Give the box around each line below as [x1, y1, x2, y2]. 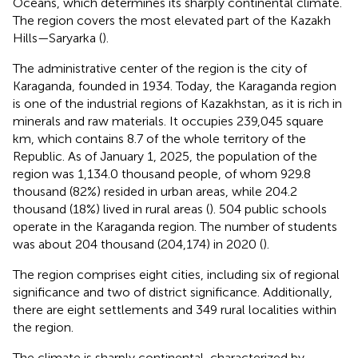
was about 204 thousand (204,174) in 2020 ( [13, 236, 263, 252]
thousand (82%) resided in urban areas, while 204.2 [13, 183, 297, 199]
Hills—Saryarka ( [13, 30, 102, 46]
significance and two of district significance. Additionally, [13, 284, 332, 300]
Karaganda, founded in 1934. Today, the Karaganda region [13, 78, 336, 93]
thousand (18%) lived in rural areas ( [13, 201, 209, 217]
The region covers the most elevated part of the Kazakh [13, 12, 331, 28]
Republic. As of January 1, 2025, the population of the [13, 148, 317, 164]
